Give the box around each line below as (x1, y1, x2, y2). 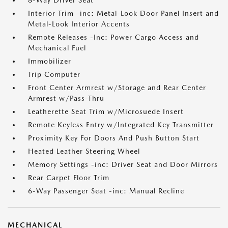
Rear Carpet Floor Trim (28, 174, 109, 182)
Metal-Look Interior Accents (28, 20, 130, 28)
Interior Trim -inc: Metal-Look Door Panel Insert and (28, 9, 219, 17)
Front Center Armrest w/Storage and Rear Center (28, 83, 206, 92)
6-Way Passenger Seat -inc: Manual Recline (28, 187, 184, 195)
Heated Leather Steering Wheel (28, 147, 140, 155)
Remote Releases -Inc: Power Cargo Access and (28, 33, 199, 41)
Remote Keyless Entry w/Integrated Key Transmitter (28, 121, 214, 129)
